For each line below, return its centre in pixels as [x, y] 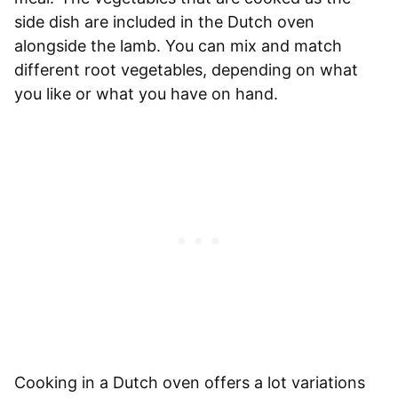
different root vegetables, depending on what [186, 69]
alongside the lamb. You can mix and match [178, 45]
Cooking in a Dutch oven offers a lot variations [190, 382]
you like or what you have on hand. [148, 93]
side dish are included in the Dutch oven [164, 21]
